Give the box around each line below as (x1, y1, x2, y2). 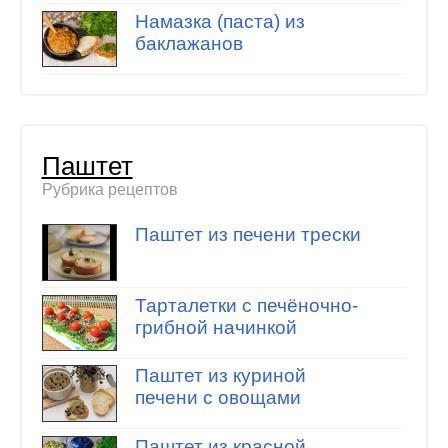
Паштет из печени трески (134, 224, 361, 246)
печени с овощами (134, 387, 301, 409)
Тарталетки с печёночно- (134, 294, 358, 316)
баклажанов (134, 32, 243, 54)
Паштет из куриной (134, 365, 306, 387)
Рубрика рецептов (41, 180, 178, 198)
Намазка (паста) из (134, 10, 305, 32)
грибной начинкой (134, 316, 297, 338)
